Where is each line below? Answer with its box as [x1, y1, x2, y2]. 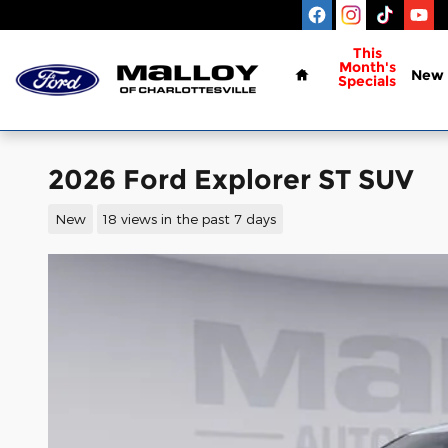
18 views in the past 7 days [103, 209, 277, 227]
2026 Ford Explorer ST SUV [48, 163, 414, 196]
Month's [338, 58, 396, 76]
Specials [338, 72, 396, 90]
